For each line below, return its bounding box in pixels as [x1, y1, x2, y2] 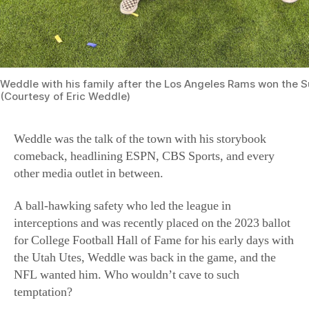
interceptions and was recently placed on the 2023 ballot [14, 138, 290, 154]
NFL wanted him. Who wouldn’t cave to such [14, 190, 239, 206]
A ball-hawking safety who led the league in [14, 121, 231, 137]
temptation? [14, 207, 72, 223]
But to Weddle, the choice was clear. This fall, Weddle [14, 288, 281, 304]
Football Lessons [14, 248, 175, 273]
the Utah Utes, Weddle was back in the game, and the [14, 172, 276, 189]
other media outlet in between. [14, 88, 163, 104]
